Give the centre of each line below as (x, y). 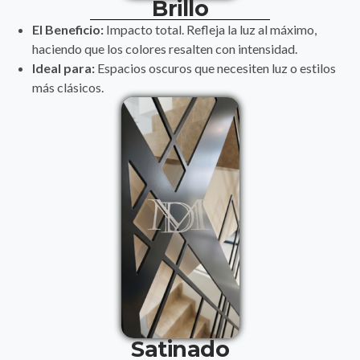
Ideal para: (63, 67)
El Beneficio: (68, 29)
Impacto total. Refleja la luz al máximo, (210, 29)
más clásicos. (68, 87)
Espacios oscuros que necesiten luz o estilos (215, 67)
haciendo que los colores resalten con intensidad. (165, 48)
